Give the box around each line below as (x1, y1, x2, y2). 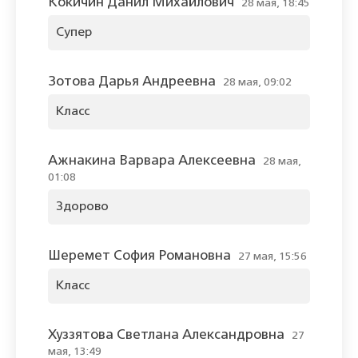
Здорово (56, 201, 109, 214)
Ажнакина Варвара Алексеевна (48, 154, 256, 169)
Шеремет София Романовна (48, 249, 231, 264)
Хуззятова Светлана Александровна (48, 328, 284, 343)
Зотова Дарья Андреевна (48, 75, 216, 89)
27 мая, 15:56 (238, 251, 307, 263)
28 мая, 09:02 (223, 77, 292, 89)
